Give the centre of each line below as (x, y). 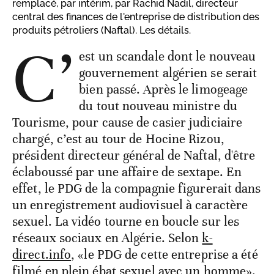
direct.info (42, 255)
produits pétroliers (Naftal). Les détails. (102, 31)
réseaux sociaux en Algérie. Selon (107, 238)
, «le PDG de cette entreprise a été (165, 255)
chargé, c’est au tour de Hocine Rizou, (118, 139)
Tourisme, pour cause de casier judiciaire (128, 123)
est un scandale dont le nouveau (168, 57)
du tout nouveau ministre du (158, 106)
